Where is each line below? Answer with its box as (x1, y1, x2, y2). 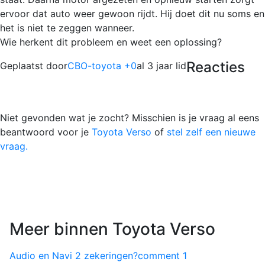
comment (138, 249, 180, 261)
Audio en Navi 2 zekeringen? (9, 249, 138, 261)
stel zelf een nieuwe (167, 125, 256, 138)
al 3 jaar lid (137, 59, 186, 72)
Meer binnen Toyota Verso (9, 218, 215, 239)
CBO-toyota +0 (67, 59, 137, 72)
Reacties (186, 58, 245, 76)
